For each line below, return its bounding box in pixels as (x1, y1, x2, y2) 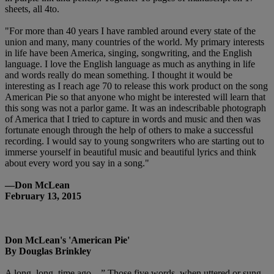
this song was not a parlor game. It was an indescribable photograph (5, 103, 266, 114)
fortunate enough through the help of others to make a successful (5, 125, 253, 136)
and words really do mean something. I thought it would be (5, 70, 232, 81)
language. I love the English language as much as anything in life (5, 59, 255, 70)
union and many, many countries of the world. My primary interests (5, 37, 264, 48)
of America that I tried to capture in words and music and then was (5, 114, 261, 125)
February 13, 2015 (5, 191, 81, 202)
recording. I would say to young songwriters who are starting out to (5, 136, 264, 147)
